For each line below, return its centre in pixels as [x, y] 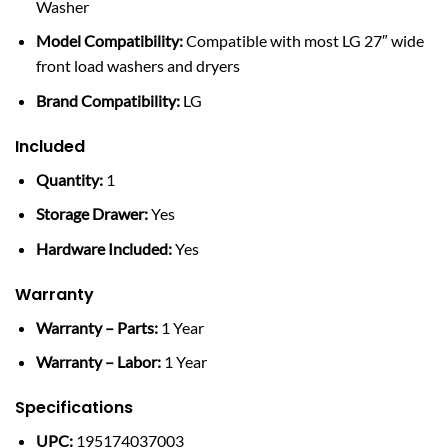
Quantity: [69, 179]
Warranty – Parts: [96, 327]
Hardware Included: [103, 248]
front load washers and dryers [137, 66]
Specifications [74, 407]
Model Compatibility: [109, 41]
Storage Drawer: [91, 214]
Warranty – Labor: [98, 362]
